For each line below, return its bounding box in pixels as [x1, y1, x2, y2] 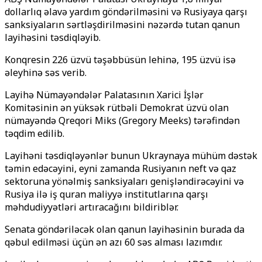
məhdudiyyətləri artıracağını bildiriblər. [5, 201, 178, 213]
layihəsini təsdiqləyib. [5, 31, 101, 44]
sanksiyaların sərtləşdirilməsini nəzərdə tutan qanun [5, 18, 240, 31]
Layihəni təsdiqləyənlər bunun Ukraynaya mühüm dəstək [5, 149, 257, 162]
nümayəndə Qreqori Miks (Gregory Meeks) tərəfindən [5, 114, 240, 127]
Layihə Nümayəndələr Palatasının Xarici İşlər [5, 88, 204, 101]
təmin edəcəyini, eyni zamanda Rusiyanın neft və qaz [5, 162, 236, 175]
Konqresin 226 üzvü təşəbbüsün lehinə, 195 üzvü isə [5, 53, 236, 66]
